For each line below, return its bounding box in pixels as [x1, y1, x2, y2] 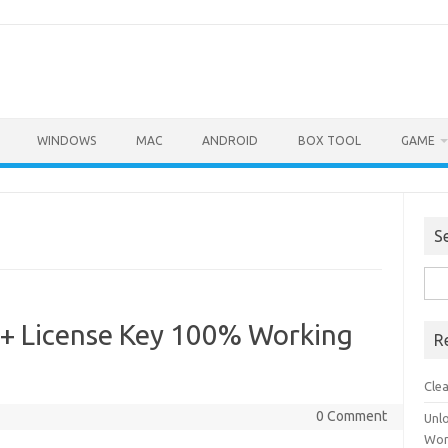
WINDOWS [37, 134, 96, 147]
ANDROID [202, 134, 258, 147]
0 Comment [315, 408, 387, 424]
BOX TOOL [298, 134, 361, 147]
